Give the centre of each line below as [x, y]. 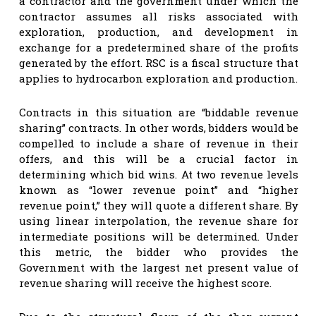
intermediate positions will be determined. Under [159, 236]
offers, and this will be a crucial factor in [159, 158]
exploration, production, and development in [159, 31]
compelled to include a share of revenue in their [159, 143]
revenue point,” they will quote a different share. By [159, 205]
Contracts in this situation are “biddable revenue [159, 112]
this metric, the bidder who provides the [159, 251]
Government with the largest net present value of [159, 267]
